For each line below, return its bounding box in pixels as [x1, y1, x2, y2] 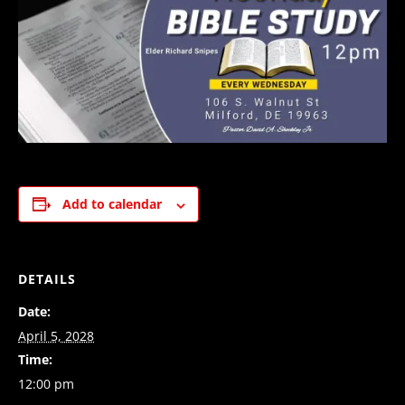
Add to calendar [61, 195, 162, 213]
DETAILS [18, 270, 76, 288]
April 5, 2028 [18, 327, 94, 345]
